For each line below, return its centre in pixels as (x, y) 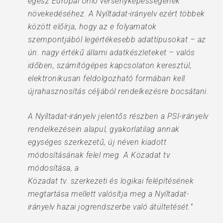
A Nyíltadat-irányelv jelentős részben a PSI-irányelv (118, 116)
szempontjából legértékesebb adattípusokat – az (117, 40)
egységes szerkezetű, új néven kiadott (97, 142)
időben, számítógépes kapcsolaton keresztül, (110, 65)
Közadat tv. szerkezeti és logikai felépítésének (111, 181)
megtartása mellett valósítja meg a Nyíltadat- (108, 194)
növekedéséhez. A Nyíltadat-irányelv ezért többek (116, 14)
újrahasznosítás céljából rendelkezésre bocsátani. (118, 91)
